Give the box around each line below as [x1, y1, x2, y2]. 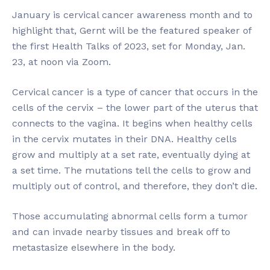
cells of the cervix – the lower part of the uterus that [12, 102, 258, 113]
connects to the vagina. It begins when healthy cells [12, 118, 253, 129]
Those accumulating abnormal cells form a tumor [12, 210, 248, 222]
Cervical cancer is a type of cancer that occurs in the [12, 86, 258, 98]
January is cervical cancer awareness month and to [12, 9, 253, 20]
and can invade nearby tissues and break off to [12, 226, 230, 237]
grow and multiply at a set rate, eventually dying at [12, 149, 250, 160]
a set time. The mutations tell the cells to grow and [12, 165, 251, 176]
